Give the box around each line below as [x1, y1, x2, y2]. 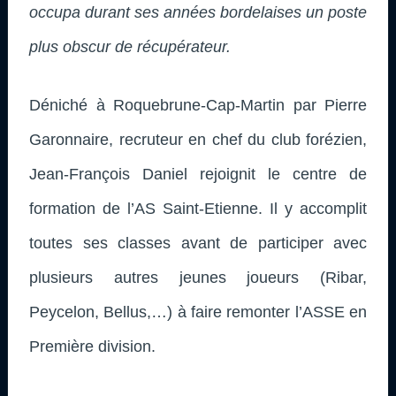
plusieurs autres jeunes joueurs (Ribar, [29, 268, 367, 286]
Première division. [29, 337, 156, 355]
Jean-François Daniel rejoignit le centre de [29, 164, 367, 183]
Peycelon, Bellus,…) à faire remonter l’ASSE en [29, 302, 367, 321]
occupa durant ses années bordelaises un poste [29, 3, 367, 21]
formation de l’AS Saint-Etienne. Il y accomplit [29, 199, 367, 217]
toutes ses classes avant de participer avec [29, 233, 367, 252]
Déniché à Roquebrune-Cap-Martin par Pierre [29, 95, 367, 114]
